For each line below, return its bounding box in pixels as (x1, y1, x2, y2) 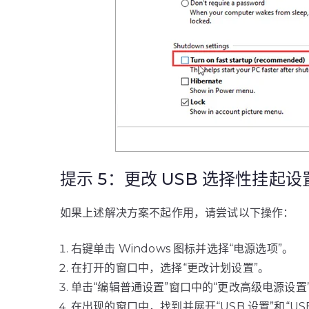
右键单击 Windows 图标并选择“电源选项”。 (71, 242, 293, 255)
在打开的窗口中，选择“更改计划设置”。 (71, 261, 270, 275)
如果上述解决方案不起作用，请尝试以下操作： (60, 206, 295, 219)
